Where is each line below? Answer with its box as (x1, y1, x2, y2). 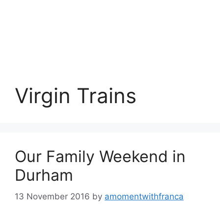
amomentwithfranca (105, 191, 184, 201)
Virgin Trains (15, 83, 137, 108)
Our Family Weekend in (15, 147, 186, 166)
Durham (15, 165, 73, 185)
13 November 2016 (15, 191, 90, 201)
